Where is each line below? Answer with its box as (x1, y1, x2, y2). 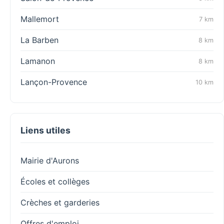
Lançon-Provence (20, 77, 87, 87)
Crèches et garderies (20, 197, 99, 207)
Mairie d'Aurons (20, 155, 79, 165)
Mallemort (20, 14, 59, 24)
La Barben (20, 35, 58, 45)
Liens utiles (20, 125, 70, 135)
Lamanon (20, 56, 55, 66)
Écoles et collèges (20, 176, 89, 186)
